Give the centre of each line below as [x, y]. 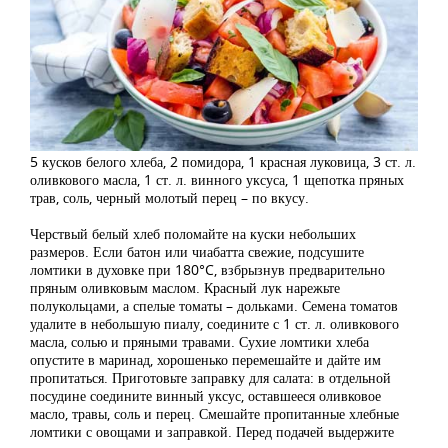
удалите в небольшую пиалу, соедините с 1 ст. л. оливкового [214, 323]
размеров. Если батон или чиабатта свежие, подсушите [197, 251]
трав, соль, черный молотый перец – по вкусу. [169, 197]
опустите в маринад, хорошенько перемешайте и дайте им [205, 359]
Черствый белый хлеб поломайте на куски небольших [193, 233]
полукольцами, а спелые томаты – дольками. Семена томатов [214, 305]
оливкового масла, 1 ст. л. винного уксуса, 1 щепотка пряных [217, 179]
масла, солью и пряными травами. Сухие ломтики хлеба [199, 341]
